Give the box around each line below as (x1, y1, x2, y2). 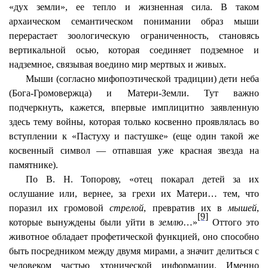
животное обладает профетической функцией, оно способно (9, 232, 259, 242)
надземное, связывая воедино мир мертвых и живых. (9, 59, 226, 69)
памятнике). (9, 160, 58, 170)
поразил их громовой (9, 203, 110, 213)
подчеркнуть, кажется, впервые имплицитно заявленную (9, 102, 259, 112)
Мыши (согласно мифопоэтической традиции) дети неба (26, 74, 259, 84)
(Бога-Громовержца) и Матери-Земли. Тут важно (9, 88, 259, 98)
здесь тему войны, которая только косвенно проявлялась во (9, 117, 259, 127)
